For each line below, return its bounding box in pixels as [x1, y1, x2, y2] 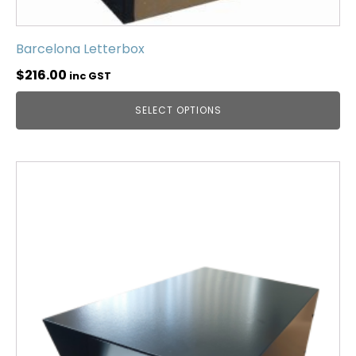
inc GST [69, 68, 111, 83]
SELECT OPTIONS [134, 103, 222, 117]
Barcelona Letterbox [16, 39, 145, 58]
